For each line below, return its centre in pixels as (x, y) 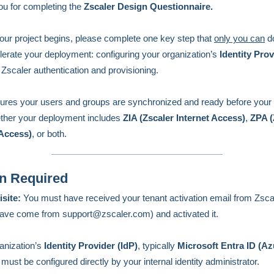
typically (160, 246)
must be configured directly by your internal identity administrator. (130, 261)
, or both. (49, 134)
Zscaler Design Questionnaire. (148, 6)
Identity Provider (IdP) (91, 246)
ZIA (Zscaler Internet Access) (184, 118)
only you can (239, 38)
